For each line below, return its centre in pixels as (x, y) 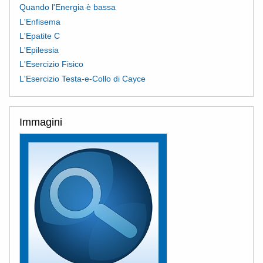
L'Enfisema (40, 21)
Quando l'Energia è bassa (68, 7)
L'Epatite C (40, 36)
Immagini (41, 122)
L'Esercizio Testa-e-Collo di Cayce (82, 78)
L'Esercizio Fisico (51, 64)
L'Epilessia (39, 50)
